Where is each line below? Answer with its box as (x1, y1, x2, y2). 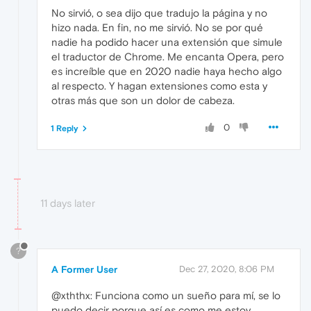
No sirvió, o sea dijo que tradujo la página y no (51, 7, 267, 19)
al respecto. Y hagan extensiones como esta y (51, 80, 267, 92)
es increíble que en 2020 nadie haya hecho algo (51, 65, 282, 78)
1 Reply (51, 124, 78, 134)
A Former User (51, 263, 117, 275)
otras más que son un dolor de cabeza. (51, 94, 235, 107)
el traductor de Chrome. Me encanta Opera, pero (51, 51, 284, 63)
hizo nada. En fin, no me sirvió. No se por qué (51, 22, 263, 34)
